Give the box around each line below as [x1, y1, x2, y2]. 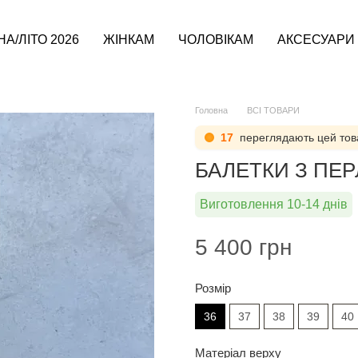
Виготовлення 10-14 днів [200, 197, 348, 211]
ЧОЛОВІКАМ [178, 33, 254, 46]
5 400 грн [195, 235, 292, 260]
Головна [195, 105, 228, 115]
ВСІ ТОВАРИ [247, 105, 300, 115]
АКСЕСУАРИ [277, 33, 356, 46]
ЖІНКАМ [103, 33, 155, 46]
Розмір [195, 281, 231, 295]
